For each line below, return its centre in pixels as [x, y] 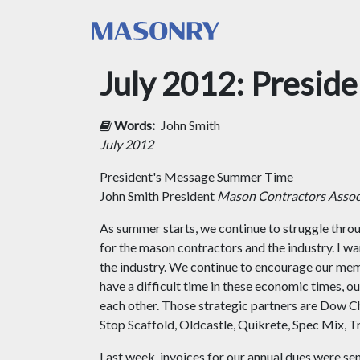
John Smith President [158, 196]
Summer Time [255, 176]
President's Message [158, 176]
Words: [135, 125]
